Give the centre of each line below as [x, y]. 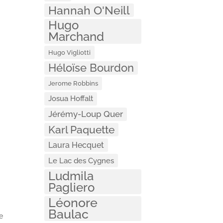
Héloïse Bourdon [91, 67]
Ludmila [71, 176]
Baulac [69, 214]
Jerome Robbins [73, 83]
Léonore [73, 202]
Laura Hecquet [76, 145]
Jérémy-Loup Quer [86, 114]
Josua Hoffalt [71, 98]
